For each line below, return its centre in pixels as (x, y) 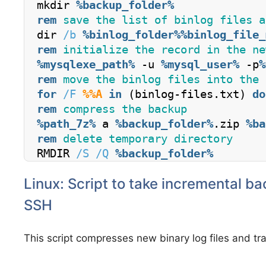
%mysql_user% (200, 65)
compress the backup (122, 109)
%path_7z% (66, 124)
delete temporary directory (145, 139)
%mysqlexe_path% (86, 65)
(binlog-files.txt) (187, 94)
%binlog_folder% (132, 35)
